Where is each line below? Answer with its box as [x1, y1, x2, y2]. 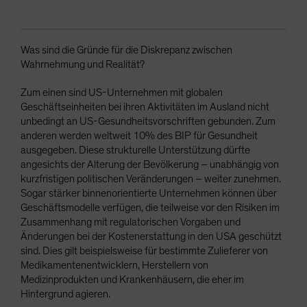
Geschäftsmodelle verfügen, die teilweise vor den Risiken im [21, 202, 280, 214]
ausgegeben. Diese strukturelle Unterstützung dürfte [21, 145, 250, 156]
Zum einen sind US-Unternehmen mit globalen [21, 87, 223, 99]
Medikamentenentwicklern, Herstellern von [21, 260, 208, 271]
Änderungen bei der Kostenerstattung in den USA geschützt [21, 231, 282, 243]
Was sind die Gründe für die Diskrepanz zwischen [21, 45, 232, 56]
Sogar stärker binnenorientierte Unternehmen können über [21, 188, 277, 199]
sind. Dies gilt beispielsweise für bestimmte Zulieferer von [21, 245, 268, 257]
